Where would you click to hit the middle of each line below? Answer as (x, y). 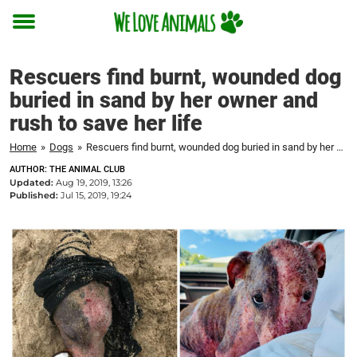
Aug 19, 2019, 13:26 (94, 182)
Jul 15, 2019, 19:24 (96, 195)
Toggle (34, 33)
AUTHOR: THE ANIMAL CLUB (67, 169)
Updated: (33, 182)
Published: (35, 195)
